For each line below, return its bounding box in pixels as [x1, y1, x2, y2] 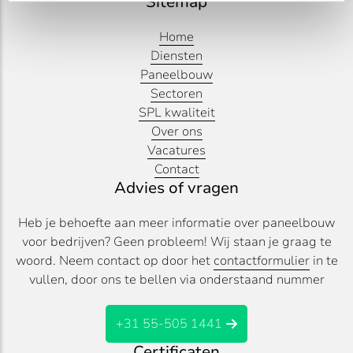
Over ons [150, 122, 203, 140]
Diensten [150, 46, 203, 65]
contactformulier [213, 251, 310, 269]
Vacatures [147, 141, 206, 159]
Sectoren [150, 84, 203, 102]
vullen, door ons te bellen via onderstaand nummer [28, 270, 325, 288]
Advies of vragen [114, 176, 239, 199]
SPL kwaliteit [138, 103, 215, 121]
